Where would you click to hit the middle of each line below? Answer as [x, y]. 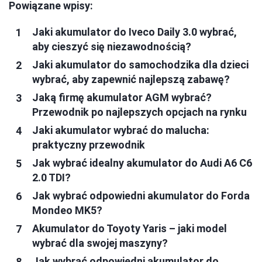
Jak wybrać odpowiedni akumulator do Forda [141, 196]
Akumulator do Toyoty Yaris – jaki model [130, 229]
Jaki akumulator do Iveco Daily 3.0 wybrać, [135, 32]
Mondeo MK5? [67, 211]
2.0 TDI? [51, 178]
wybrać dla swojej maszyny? [100, 243]
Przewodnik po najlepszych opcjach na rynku [139, 112]
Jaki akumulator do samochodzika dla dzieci [140, 65]
